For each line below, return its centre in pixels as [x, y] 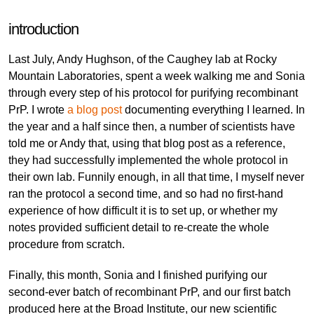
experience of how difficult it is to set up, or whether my [143, 210]
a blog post [95, 109]
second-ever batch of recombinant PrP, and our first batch [150, 292]
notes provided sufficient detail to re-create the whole [139, 227]
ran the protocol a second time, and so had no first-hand [146, 193]
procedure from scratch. [67, 244]
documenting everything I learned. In [213, 109]
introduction [43, 29]
